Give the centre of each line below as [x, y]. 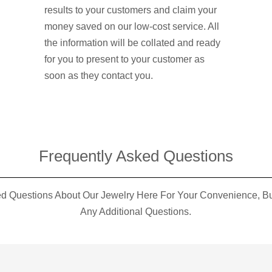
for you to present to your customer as [125, 59]
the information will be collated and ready [133, 42]
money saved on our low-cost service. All [132, 26]
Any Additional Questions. [136, 211]
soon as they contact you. [99, 75]
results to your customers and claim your [131, 10]
